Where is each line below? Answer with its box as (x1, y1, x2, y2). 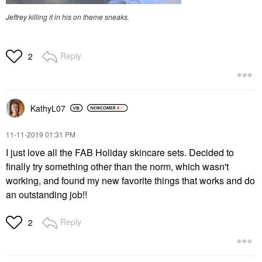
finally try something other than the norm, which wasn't (6, 159, 229, 173)
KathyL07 (30, 102, 65, 114)
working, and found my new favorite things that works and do (6, 173, 255, 187)
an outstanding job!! (6, 187, 87, 201)
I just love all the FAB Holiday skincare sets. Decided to (6, 145, 234, 159)
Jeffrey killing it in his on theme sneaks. (6, 11, 129, 22)
